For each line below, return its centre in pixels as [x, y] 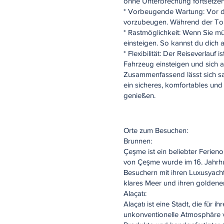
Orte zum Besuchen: [156, 130]
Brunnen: [138, 141]
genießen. [139, 95]
